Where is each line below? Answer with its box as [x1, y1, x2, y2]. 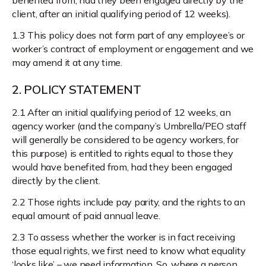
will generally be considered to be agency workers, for [12, 133, 239, 145]
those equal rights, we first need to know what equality [12, 244, 246, 256]
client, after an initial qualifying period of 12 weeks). [12, 7, 230, 20]
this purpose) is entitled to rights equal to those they [12, 147, 233, 159]
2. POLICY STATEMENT [12, 81, 141, 97]
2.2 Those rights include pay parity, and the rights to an [12, 195, 245, 208]
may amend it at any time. [12, 56, 122, 68]
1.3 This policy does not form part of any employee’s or [12, 28, 245, 41]
